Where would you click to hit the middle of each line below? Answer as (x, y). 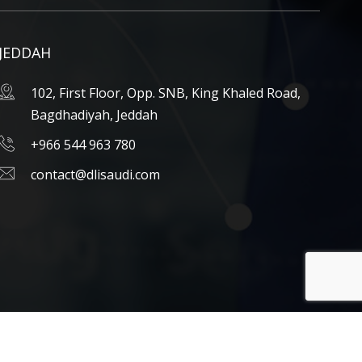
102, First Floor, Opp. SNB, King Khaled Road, (165, 93)
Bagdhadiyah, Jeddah (94, 115)
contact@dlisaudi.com (95, 175)
